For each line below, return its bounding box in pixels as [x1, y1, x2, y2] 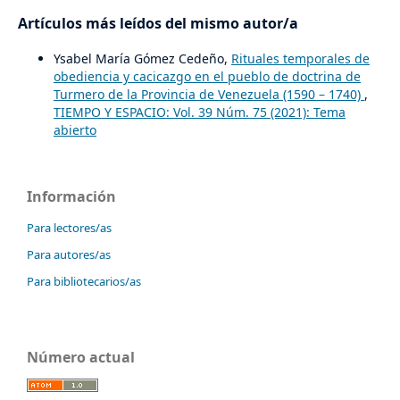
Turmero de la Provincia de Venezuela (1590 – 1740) [53, 85, 364, 103]
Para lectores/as [27, 219, 112, 236]
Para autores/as [27, 246, 111, 262]
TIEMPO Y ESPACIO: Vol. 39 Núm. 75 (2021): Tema [53, 103, 346, 121]
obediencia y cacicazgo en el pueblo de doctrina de [53, 67, 361, 85]
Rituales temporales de [230, 49, 370, 67]
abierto [53, 121, 96, 138]
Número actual [27, 346, 135, 367]
